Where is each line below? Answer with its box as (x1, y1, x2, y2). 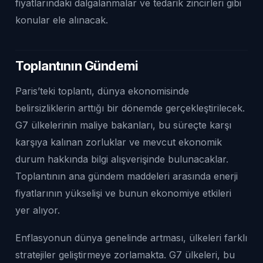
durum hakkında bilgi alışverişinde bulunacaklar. (15, 153, 228, 165)
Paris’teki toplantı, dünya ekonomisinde (15, 85, 189, 97)
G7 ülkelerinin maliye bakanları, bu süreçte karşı (15, 119, 231, 131)
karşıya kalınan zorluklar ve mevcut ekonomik (15, 136, 222, 148)
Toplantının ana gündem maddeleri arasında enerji (15, 170, 238, 182)
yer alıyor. (15, 204, 60, 216)
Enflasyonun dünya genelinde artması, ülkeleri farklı (15, 231, 247, 244)
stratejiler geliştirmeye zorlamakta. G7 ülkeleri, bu (15, 248, 235, 261)
